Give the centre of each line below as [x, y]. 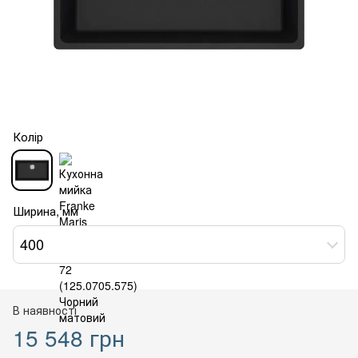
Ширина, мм [46, 210]
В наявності [45, 310]
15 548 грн [69, 337]
